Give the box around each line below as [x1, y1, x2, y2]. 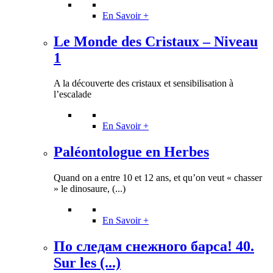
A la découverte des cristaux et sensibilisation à [54, 78, 233, 89]
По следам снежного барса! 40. [54, 238, 254, 255]
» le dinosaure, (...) [54, 183, 126, 194]
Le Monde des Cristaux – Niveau [54, 33, 258, 49]
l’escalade [54, 89, 91, 100]
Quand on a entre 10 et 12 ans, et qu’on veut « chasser [54, 172, 262, 183]
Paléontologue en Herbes [54, 144, 209, 160]
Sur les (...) [54, 255, 121, 271]
